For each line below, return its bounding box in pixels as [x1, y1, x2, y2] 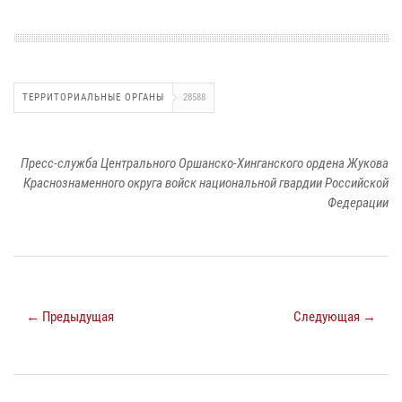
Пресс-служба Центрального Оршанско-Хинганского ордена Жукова [21, 154, 389, 171]
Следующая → [293, 308, 376, 325]
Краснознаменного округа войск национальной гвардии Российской [23, 174, 389, 191]
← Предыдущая [26, 308, 114, 325]
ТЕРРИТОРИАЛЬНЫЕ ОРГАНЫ [22, 91, 164, 103]
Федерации [328, 194, 389, 211]
